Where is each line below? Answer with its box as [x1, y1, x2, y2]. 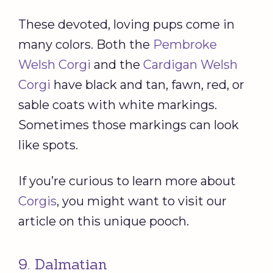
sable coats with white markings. [18, 97, 217, 113]
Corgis [18, 194, 57, 209]
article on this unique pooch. [18, 214, 189, 229]
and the [91, 57, 143, 73]
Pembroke [153, 37, 217, 52]
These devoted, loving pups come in [18, 17, 235, 32]
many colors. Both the [18, 37, 153, 52]
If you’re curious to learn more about [18, 174, 236, 189]
